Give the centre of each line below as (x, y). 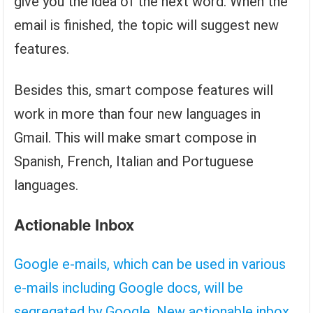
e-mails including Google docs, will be (129, 288)
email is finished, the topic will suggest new (147, 25)
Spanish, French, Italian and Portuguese (134, 161)
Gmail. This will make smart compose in (136, 138)
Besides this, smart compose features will (144, 90)
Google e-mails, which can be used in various (150, 264)
